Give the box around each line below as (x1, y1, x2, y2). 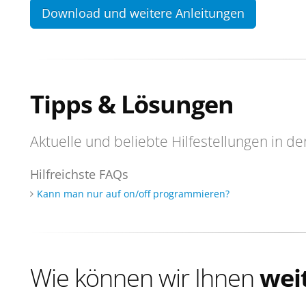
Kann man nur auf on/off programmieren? (37, 187, 229, 200)
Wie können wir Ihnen (30, 260, 260, 294)
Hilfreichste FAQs (30, 166, 128, 182)
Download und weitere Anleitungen (42, 5, 245, 21)
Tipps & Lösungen (30, 87, 234, 121)
